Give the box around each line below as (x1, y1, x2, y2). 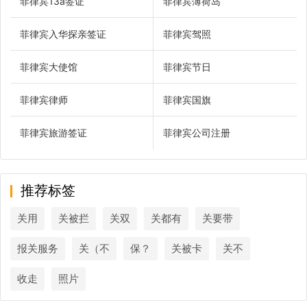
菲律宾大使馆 (20, 61, 77, 73)
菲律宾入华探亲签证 (20, 28, 106, 40)
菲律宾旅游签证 (20, 127, 87, 139)
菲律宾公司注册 (163, 127, 230, 139)
